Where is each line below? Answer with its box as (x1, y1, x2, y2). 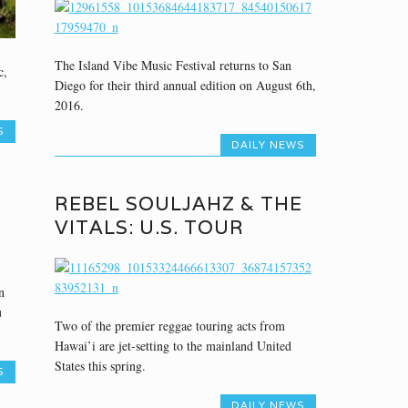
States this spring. (54, 356, 146, 374)
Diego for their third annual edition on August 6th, (54, 76, 316, 94)
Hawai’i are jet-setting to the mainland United (54, 336, 291, 354)
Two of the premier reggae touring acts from (54, 316, 285, 334)
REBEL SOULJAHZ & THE (54, 190, 302, 216)
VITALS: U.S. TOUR (54, 214, 244, 240)
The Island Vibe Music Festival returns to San (54, 56, 291, 74)
